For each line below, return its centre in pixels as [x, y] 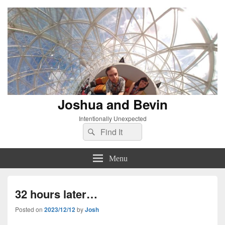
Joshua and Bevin [113, 104]
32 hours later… [56, 194]
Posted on [30, 209]
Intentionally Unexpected [113, 119]
